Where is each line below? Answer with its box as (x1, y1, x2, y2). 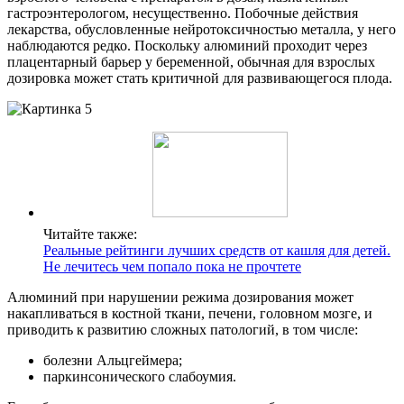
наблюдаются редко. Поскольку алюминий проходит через (7, 37, 367, 53)
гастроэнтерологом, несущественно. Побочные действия (7, 5, 358, 21)
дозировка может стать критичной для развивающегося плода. (7, 69, 392, 86)
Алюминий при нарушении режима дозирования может (7, 289, 353, 305)
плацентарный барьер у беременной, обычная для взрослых (7, 53, 375, 69)
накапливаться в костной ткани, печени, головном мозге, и (7, 305, 372, 321)
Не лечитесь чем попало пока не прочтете (43, 258, 301, 274)
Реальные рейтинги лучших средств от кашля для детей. (43, 242, 390, 258)
